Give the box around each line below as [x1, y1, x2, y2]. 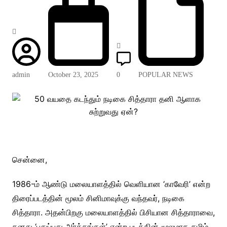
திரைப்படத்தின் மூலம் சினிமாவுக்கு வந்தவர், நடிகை [12, 193, 184, 203]
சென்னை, [12, 155, 47, 165]
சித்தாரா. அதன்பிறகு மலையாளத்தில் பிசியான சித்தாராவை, [12, 207, 215, 217]
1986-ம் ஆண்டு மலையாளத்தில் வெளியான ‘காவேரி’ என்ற [12, 179, 210, 189]
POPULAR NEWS [138, 71, 193, 79]
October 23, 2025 [48, 71, 98, 79]
